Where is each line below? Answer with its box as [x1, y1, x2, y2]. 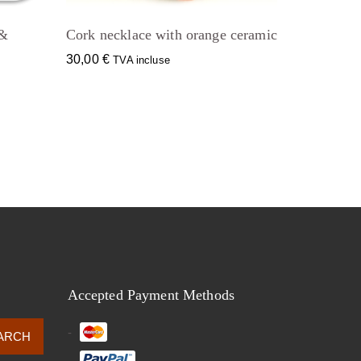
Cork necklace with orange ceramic [66, 27, 277, 43]
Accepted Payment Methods [67, 287, 235, 303]
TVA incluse [113, 54, 170, 66]
